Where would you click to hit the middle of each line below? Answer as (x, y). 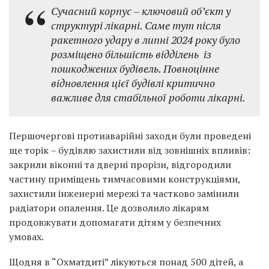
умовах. (26, 237)
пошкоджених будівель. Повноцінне (135, 68)
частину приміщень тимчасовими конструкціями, (125, 179)
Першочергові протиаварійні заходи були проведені (130, 136)
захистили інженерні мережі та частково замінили (124, 193)
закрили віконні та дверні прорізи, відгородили (120, 165)
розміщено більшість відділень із (131, 54)
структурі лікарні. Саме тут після (136, 25)
